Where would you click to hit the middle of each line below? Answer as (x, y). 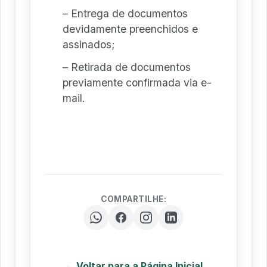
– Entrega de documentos (125, 13)
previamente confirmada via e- (137, 82)
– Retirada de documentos (127, 67)
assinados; (89, 44)
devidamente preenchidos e (130, 29)
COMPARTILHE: (133, 199)
